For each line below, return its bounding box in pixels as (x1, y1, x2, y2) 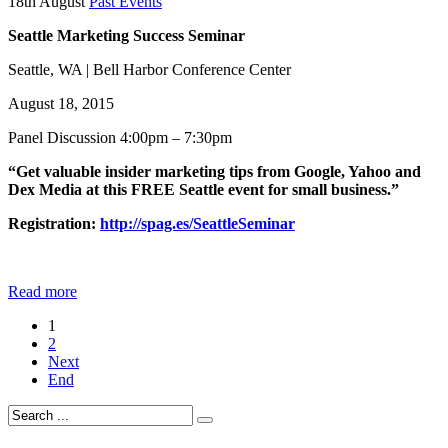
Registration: (8, 215, 100, 233)
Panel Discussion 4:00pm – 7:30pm (8, 129, 236, 147)
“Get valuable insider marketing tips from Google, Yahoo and (8, 163, 421, 181)
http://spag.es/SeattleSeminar (100, 215, 295, 233)
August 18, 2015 (8, 95, 118, 113)
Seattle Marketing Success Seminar (8, 27, 245, 45)
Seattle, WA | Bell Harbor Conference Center (8, 61, 295, 79)
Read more (8, 283, 77, 301)
